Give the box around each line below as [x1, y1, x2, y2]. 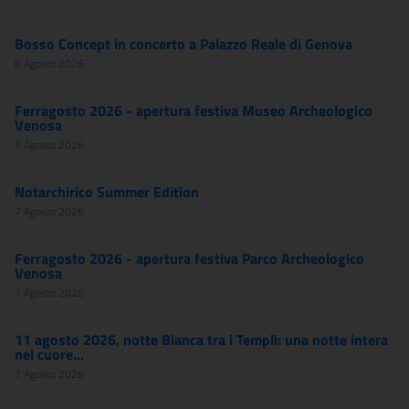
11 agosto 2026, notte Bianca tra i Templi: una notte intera [15, 329, 388, 351]
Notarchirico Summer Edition [15, 181, 199, 203]
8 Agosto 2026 [15, 55, 84, 72]
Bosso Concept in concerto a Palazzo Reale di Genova [15, 33, 352, 55]
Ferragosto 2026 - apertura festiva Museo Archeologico [15, 100, 372, 121]
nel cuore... [15, 343, 84, 365]
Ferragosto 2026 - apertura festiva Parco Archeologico [15, 247, 364, 269]
